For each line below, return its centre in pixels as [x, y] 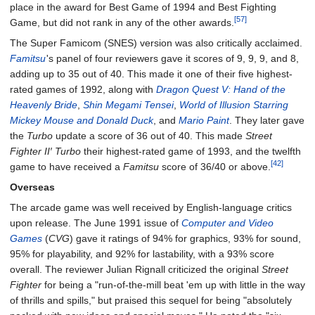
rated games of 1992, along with [83, 90]
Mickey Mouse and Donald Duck [82, 121]
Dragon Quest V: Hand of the [221, 90]
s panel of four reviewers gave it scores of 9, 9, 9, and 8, [174, 59]
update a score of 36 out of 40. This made [149, 136]
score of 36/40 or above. [215, 167]
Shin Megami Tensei [128, 105]
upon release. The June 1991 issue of [96, 223]
